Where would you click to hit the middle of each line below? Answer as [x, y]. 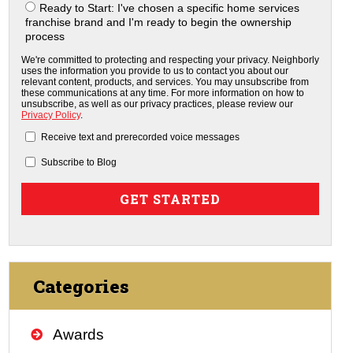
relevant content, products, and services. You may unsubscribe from [165, 82]
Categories [81, 286]
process [45, 36]
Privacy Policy [51, 115]
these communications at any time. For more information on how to [163, 93]
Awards [79, 334]
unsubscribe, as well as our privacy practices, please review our [158, 104]
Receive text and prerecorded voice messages [141, 137]
